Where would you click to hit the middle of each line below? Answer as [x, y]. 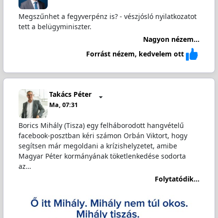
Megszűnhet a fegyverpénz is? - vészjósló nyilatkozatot [107, 16]
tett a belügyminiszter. [55, 26]
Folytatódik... [177, 179]
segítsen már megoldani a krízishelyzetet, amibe [98, 145]
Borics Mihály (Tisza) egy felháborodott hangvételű [101, 125]
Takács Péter [71, 94]
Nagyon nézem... [172, 39]
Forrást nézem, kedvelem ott [135, 54]
